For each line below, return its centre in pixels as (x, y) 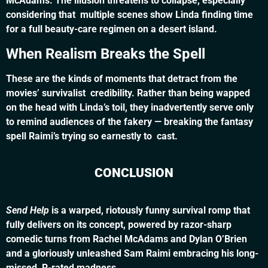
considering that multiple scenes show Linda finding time (130, 15)
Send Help (28, 210)
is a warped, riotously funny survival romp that (150, 210)
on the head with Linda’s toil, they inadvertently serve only (130, 107)
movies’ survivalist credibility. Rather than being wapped (128, 93)
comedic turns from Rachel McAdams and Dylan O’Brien (127, 239)
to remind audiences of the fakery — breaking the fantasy (130, 121)
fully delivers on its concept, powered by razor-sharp (119, 224)
